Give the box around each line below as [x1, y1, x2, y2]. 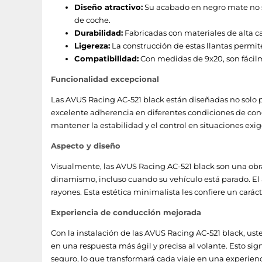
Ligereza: [74, 41, 110, 50]
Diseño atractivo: [74, 2, 143, 12]
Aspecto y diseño [51, 141, 120, 150]
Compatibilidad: [74, 54, 139, 63]
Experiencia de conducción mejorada [51, 208, 201, 217]
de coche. [74, 15, 111, 25]
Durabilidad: [74, 28, 123, 37]
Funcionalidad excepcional [51, 74, 159, 84]
